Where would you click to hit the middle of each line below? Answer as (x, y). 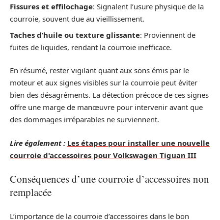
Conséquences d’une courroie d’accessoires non (110, 179)
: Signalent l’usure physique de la (148, 7)
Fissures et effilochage (51, 7)
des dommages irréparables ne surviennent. (84, 120)
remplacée (31, 192)
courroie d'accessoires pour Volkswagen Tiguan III (103, 155)
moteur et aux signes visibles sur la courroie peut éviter (104, 83)
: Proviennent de (168, 35)
